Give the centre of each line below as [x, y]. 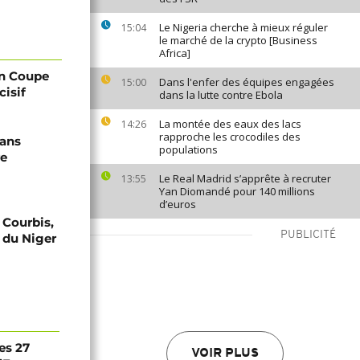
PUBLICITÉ [308, 235]
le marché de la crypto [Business [238, 40]
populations [188, 149]
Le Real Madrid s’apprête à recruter [245, 178]
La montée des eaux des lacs [230, 124]
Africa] [175, 53]
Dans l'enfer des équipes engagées [247, 82]
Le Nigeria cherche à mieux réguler [243, 27]
